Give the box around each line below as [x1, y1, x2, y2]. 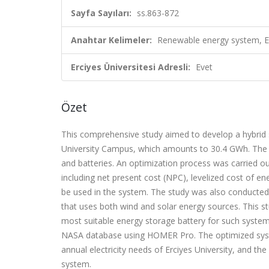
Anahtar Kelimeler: [71, 34, 152, 46]
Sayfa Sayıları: [71, 7, 131, 19]
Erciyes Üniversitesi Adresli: [71, 61, 190, 73]
